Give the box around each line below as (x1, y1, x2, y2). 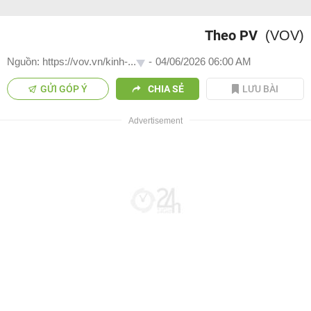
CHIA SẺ (147, 83, 184, 94)
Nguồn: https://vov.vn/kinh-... (7, 56, 136, 67)
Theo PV (205, 27, 258, 44)
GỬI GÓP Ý (40, 83, 88, 94)
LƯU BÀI (242, 83, 279, 94)
